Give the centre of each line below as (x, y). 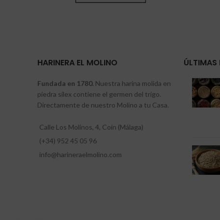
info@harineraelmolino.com (81, 154)
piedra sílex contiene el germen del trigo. (99, 94)
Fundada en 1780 (65, 83)
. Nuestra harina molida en (132, 83)
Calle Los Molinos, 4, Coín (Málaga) (91, 127)
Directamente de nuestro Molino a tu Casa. (103, 105)
